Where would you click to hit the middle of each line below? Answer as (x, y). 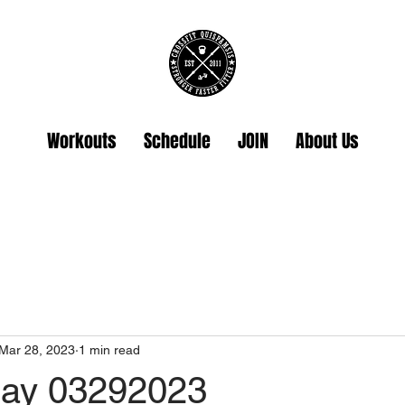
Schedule (177, 141)
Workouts (81, 141)
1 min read (109, 350)
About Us (327, 141)
